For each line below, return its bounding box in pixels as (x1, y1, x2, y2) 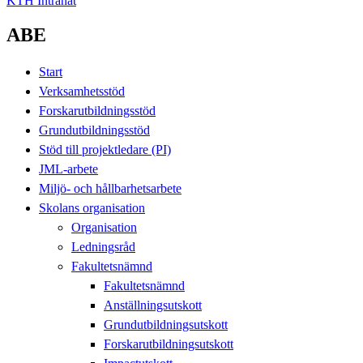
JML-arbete (39, 161, 98, 176)
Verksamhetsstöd (39, 83, 125, 98)
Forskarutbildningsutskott (104, 336, 233, 351)
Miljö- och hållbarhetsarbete (39, 181, 181, 195)
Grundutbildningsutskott (104, 317, 228, 331)
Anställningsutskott (104, 297, 202, 312)
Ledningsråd (71, 239, 135, 254)
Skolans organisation (39, 200, 145, 215)
